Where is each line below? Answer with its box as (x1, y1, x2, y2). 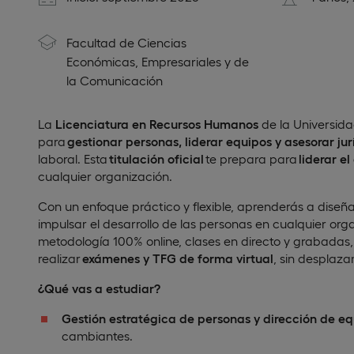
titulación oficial (109, 151, 204, 166)
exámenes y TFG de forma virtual (82, 250, 273, 265)
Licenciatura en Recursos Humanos (55, 116, 258, 131)
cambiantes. (62, 328, 133, 343)
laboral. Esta (38, 151, 109, 166)
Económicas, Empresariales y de (66, 54, 249, 69)
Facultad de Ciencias (66, 35, 186, 50)
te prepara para (204, 151, 299, 166)
